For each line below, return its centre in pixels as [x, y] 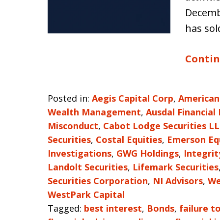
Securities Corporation [98, 181]
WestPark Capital [86, 194]
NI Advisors [178, 181]
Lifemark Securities [176, 167]
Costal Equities [129, 139]
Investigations [80, 153]
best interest [113, 208]
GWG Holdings [148, 153]
